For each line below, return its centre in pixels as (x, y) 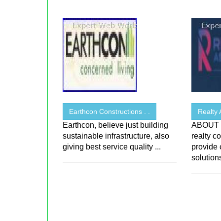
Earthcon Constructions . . (110, 112)
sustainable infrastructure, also (116, 136)
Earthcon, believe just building (116, 125)
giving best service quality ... (112, 147)
